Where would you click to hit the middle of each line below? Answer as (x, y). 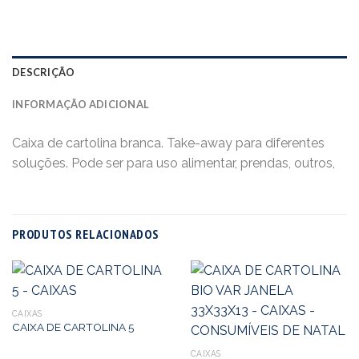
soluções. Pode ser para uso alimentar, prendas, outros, (173, 163)
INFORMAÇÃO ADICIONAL (81, 104)
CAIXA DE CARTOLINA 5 (73, 327)
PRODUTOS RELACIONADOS (86, 234)
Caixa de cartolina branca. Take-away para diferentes (168, 143)
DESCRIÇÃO (44, 72)
